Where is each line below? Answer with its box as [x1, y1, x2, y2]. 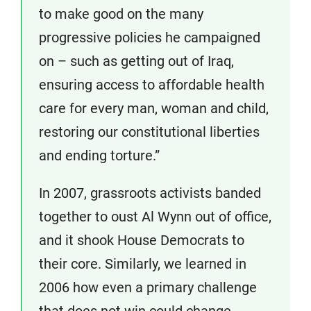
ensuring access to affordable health [39, 76, 264, 93]
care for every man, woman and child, [39, 100, 269, 117]
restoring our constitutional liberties [39, 124, 260, 140]
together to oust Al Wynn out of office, [39, 208, 271, 225]
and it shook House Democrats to [39, 232, 244, 249]
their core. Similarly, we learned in [39, 255, 246, 272]
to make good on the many [39, 6, 203, 22]
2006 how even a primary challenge [39, 279, 257, 296]
